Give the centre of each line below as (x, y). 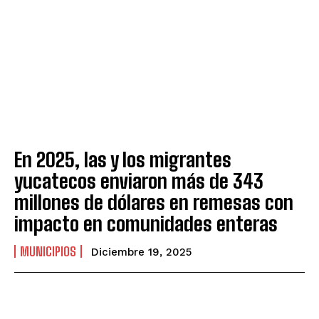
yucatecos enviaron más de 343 (139, 181)
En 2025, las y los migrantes (123, 159)
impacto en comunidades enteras (146, 223)
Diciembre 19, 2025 (141, 252)
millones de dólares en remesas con (154, 202)
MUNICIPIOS (48, 251)
